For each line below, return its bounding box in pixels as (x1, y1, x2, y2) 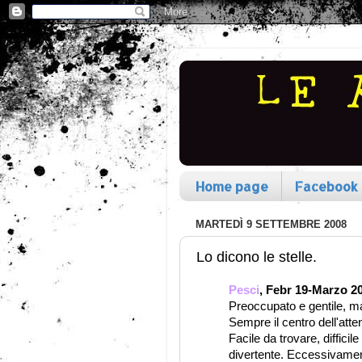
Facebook (295, 177, 358, 195)
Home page (196, 177, 268, 195)
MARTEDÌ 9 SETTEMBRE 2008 (196, 218, 347, 231)
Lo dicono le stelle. (196, 248, 317, 265)
